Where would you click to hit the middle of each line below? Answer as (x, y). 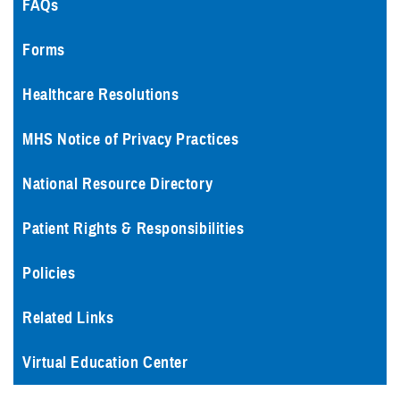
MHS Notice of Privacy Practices (131, 139)
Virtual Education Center (105, 362)
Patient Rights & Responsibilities (133, 229)
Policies (49, 273)
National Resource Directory (118, 184)
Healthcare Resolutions (101, 95)
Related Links (68, 318)
